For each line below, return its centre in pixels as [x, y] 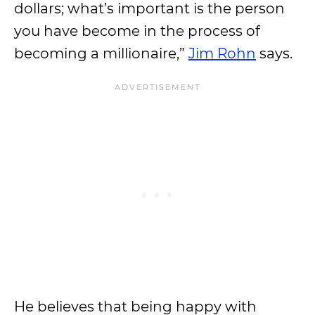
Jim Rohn [222, 53]
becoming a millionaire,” [101, 53]
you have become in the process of [137, 31]
